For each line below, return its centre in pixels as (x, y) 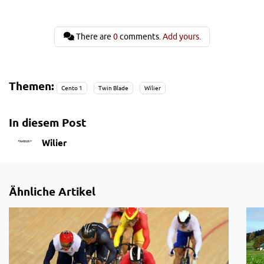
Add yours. (181, 37)
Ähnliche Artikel (52, 192)
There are (94, 37)
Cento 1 (72, 88)
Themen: (32, 86)
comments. (140, 37)
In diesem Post (47, 123)
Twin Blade (113, 88)
